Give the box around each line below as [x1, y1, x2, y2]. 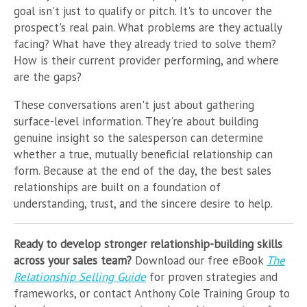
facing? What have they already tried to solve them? [14, 36, 276, 51]
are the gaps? [14, 69, 82, 84]
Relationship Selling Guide [14, 269, 146, 284]
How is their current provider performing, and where [14, 52, 279, 68]
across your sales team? [14, 252, 132, 268]
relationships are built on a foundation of [14, 179, 221, 195]
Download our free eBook [135, 252, 263, 268]
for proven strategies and [149, 269, 278, 284]
